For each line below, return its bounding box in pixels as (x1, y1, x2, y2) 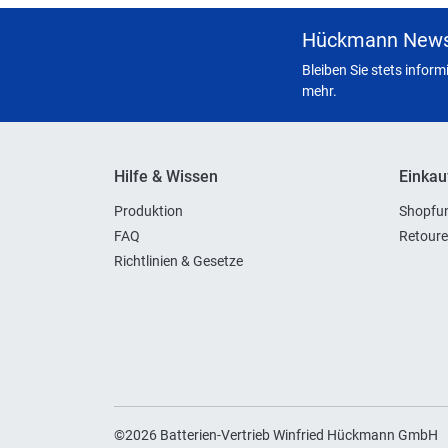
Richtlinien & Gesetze (114, 253, 243, 269)
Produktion (114, 203, 183, 219)
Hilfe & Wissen (114, 167, 218, 186)
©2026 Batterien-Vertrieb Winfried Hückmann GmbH (114, 427, 438, 443)
